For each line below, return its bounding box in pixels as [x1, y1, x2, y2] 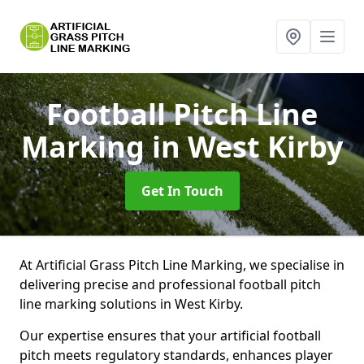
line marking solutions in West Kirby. [19, 295, 246, 313]
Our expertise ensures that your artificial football [19, 327, 321, 344]
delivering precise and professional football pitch [19, 275, 321, 293]
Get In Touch [141, 182, 223, 200]
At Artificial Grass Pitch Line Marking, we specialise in [19, 256, 344, 274]
